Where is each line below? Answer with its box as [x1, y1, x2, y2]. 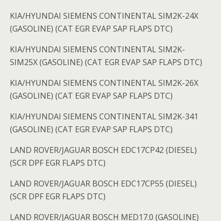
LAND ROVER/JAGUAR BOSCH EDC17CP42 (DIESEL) [10, 145, 197, 156]
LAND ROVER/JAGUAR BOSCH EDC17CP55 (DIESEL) [10, 178, 197, 189]
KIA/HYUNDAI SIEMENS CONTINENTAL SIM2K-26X [10, 77, 198, 89]
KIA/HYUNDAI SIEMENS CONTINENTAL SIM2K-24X [10, 10, 198, 22]
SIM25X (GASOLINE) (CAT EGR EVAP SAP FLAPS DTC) [10, 57, 202, 68]
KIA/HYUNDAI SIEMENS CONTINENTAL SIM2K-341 [10, 111, 198, 122]
